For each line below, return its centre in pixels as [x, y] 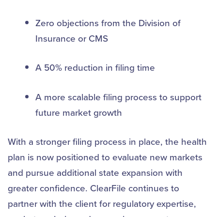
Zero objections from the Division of [108, 22]
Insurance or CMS [73, 38]
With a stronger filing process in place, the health [107, 141]
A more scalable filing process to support [118, 96]
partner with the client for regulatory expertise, [102, 203]
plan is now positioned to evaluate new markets [105, 157]
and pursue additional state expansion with [95, 172]
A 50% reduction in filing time [96, 67]
